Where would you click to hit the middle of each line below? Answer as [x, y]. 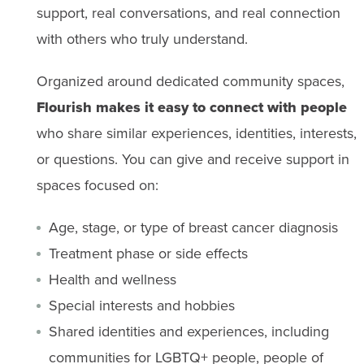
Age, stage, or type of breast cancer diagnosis [193, 227]
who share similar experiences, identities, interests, [196, 133]
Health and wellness [112, 279]
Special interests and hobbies [141, 305]
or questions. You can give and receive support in [193, 159]
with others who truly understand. [142, 39]
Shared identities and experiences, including [188, 331]
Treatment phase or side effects [148, 253]
